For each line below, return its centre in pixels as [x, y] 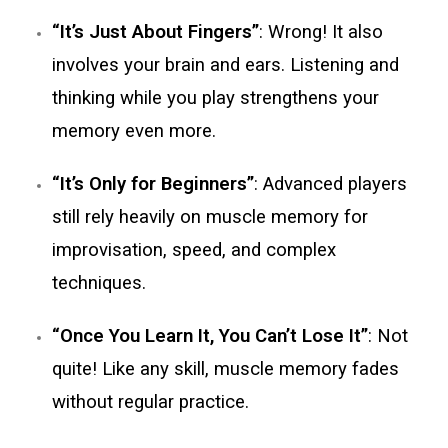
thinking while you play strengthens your [216, 98]
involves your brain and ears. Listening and [226, 65]
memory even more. [134, 131]
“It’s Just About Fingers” [156, 32]
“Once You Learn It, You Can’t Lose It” [210, 336]
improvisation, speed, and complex [194, 250]
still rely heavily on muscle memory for [210, 217]
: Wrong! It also [321, 32]
